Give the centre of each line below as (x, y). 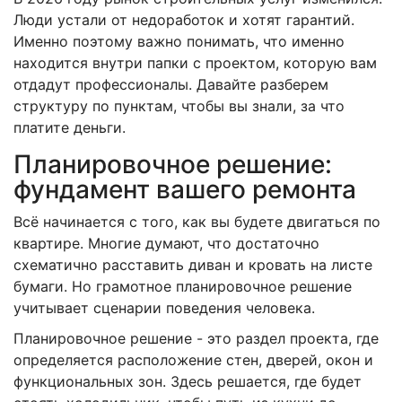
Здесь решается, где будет (264, 381)
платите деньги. (70, 127)
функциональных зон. (90, 381)
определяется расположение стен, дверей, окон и (193, 359)
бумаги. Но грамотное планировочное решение (183, 286)
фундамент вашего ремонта (185, 189)
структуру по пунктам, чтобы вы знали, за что (179, 105)
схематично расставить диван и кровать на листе (193, 264)
